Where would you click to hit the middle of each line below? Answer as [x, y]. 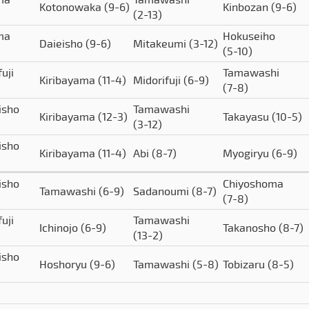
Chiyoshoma [253, 183]
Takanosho [251, 228]
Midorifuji [158, 80]
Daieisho [62, 43]
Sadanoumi [162, 191]
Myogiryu [247, 153]
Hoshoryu [64, 264]
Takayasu [247, 117]
